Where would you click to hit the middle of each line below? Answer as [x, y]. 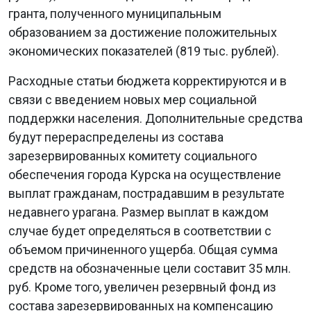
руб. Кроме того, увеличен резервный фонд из [142, 287]
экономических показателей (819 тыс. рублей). [144, 51]
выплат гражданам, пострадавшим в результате [146, 193]
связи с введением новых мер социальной [133, 100]
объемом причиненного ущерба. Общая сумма [143, 250]
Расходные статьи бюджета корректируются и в [148, 81]
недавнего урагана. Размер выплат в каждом [138, 212]
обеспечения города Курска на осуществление [145, 175]
